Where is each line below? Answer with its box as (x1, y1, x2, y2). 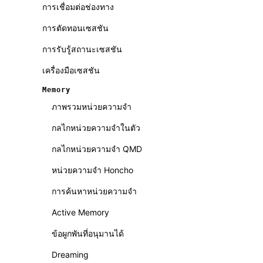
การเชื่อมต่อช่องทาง (42, 2, 114, 12)
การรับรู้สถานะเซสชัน (42, 44, 122, 54)
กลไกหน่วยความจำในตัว (52, 123, 140, 133)
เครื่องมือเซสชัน (42, 65, 100, 75)
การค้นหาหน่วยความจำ (52, 186, 137, 196)
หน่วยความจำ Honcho (52, 165, 133, 175)
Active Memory (52, 207, 109, 217)
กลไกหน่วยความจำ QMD (52, 144, 142, 154)
